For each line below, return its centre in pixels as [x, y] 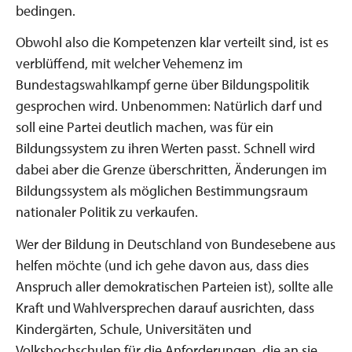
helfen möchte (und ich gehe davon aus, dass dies [162, 265]
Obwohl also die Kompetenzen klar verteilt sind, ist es [172, 42]
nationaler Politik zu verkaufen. [107, 212]
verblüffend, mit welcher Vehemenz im [129, 63]
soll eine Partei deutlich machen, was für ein [145, 127]
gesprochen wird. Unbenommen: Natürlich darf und [169, 106]
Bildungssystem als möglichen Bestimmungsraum [162, 191]
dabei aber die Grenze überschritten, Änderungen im [171, 169]
